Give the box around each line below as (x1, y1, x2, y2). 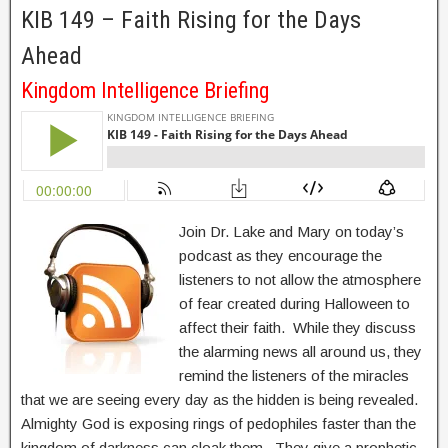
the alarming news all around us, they (179, 343, 422, 361)
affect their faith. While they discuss (179, 319, 416, 337)
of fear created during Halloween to (179, 295, 410, 313)
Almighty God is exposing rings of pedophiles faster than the (21, 415, 416, 433)
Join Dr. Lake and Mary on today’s (179, 223, 404, 241)
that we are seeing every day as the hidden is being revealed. (21, 391, 422, 409)
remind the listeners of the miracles (179, 367, 409, 385)
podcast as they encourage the (179, 247, 382, 265)
